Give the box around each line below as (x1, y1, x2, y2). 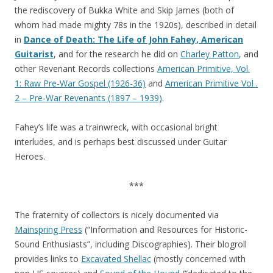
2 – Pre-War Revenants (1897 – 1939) (15, 92, 162, 104)
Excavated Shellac (81, 253, 151, 264)
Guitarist (15, 48, 54, 60)
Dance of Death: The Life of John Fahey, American (24, 34, 243, 45)
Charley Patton (180, 48, 239, 60)
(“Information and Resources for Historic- (82, 224, 247, 235)
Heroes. (15, 151, 45, 162)
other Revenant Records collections (15, 63, 157, 74)
